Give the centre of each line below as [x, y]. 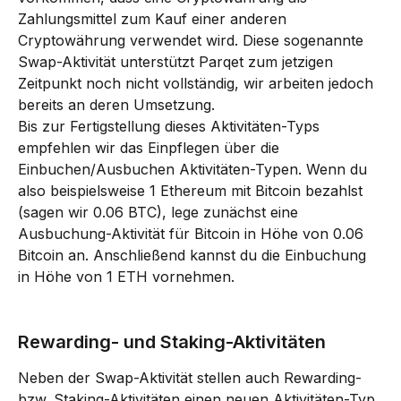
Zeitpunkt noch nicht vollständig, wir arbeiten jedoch [198, 84]
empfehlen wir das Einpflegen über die [151, 148]
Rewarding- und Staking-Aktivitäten [172, 342]
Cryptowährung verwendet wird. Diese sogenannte [193, 41]
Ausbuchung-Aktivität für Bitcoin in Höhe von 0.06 [193, 234]
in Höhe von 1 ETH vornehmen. [126, 277]
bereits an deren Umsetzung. [116, 105]
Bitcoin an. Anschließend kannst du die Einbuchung [194, 256]
